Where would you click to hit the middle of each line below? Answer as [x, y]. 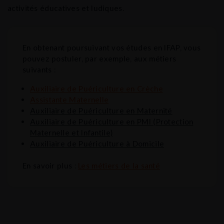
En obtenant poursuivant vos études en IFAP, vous [112, 47]
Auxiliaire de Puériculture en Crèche [96, 88]
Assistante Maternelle [69, 99]
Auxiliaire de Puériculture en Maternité [101, 110]
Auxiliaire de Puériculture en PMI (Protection [112, 121]
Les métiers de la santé [119, 166]
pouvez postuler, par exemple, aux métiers [99, 58]
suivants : [39, 69]
